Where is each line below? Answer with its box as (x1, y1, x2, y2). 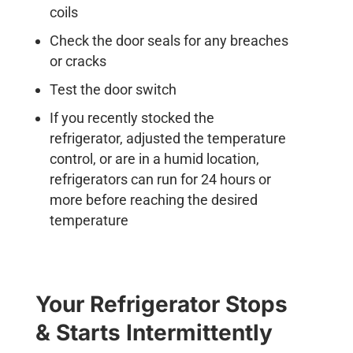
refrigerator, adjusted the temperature (49, 129, 286, 147)
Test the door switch (49, 80, 176, 98)
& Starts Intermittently (35, 318, 273, 346)
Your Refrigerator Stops (35, 290, 288, 318)
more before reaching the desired (49, 191, 258, 208)
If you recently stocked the (49, 109, 214, 126)
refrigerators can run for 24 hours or (49, 170, 271, 188)
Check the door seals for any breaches (49, 32, 288, 49)
